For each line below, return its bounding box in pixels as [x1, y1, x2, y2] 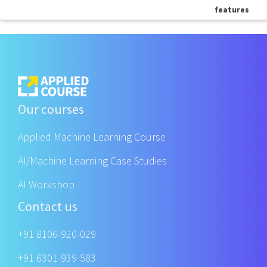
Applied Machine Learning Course [18, 130, 166, 144]
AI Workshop [18, 178, 74, 192]
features [215, 4, 249, 15]
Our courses [18, 101, 84, 118]
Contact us [18, 198, 77, 215]
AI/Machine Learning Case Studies [18, 154, 167, 168]
